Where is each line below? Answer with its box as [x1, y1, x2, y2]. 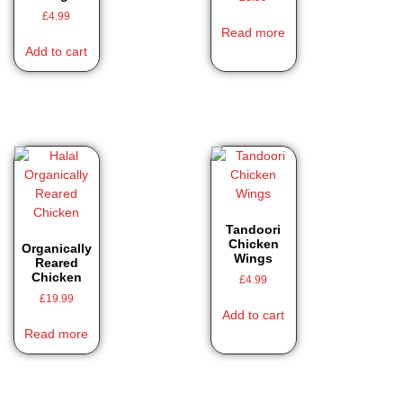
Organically [21, 240, 92, 255]
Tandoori [226, 221, 282, 237]
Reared [34, 255, 78, 270]
